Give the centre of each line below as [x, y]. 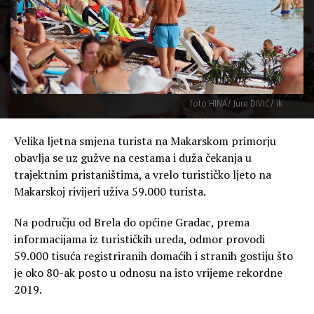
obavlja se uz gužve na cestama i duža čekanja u [133, 157]
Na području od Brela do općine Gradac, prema [132, 222]
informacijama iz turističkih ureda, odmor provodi [139, 239]
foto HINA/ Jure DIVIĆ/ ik [236, 103]
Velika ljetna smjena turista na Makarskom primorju [145, 141]
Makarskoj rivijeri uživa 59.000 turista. [110, 191]
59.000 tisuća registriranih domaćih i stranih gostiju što [153, 255]
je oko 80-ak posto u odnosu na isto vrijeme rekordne [148, 272]
